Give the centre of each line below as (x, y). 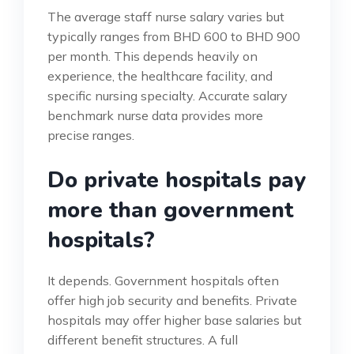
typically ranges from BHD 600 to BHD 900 (174, 37)
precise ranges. (91, 136)
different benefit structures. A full (143, 340)
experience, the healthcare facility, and (160, 76)
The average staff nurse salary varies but (166, 17)
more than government (170, 211)
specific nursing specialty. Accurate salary (168, 96)
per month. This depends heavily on (153, 56)
